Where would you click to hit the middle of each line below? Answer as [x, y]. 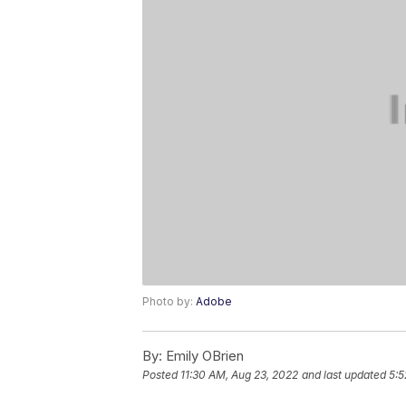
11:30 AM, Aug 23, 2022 [239, 375]
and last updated [344, 375]
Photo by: [169, 302]
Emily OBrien [203, 356]
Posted [161, 375]
